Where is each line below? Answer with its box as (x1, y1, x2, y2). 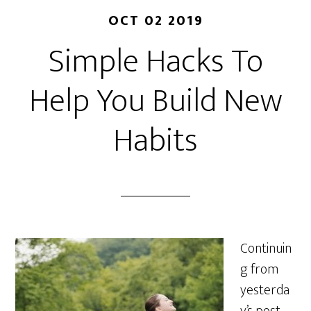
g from (240, 258, 279, 281)
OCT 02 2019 (108, 9, 203, 33)
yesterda (240, 278, 290, 302)
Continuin (240, 237, 292, 260)
